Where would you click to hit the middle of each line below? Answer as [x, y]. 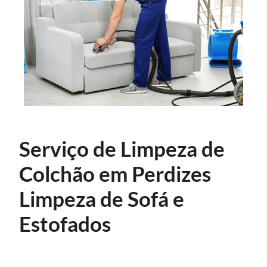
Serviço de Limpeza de [122, 149]
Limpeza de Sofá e [102, 199]
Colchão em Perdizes [115, 174]
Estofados [65, 224]
